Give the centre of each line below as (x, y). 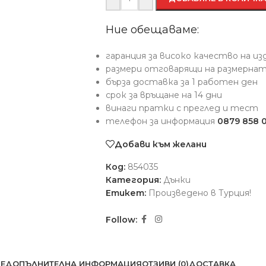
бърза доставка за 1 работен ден (181, 82)
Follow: (121, 219)
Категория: (133, 180)
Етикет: (126, 193)
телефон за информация (161, 121)
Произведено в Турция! (199, 193)
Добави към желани (160, 144)
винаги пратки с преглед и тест (182, 108)
